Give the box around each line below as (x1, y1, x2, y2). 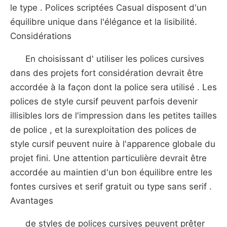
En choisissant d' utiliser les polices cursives (25, 54, 204, 64)
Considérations (10, 31, 71, 41)
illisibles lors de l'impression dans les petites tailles (10, 110, 217, 121)
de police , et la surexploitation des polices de (10, 125, 197, 135)
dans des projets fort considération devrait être (10, 68, 203, 78)
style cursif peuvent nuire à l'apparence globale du (10, 139, 215, 149)
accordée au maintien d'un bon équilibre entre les (10, 167, 212, 177)
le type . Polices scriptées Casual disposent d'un (10, 3, 207, 13)
